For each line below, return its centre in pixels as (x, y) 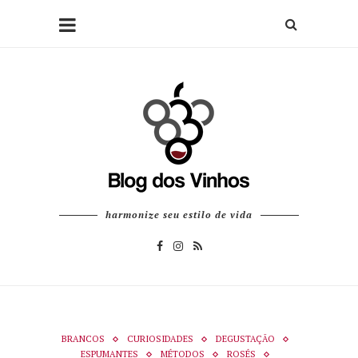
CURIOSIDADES (160, 339)
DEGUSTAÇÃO (245, 339)
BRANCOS (83, 339)
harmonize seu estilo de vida (179, 215)
